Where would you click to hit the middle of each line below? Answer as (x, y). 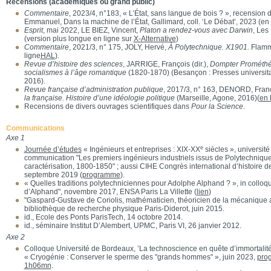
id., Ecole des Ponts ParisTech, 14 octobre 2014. (103, 217)
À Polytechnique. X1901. (209, 47)
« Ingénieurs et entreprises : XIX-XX (141, 149)
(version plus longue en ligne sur (79, 39)
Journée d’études (53, 149)
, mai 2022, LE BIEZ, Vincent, (91, 30)
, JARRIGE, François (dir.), (166, 64)
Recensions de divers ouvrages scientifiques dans (107, 106)
